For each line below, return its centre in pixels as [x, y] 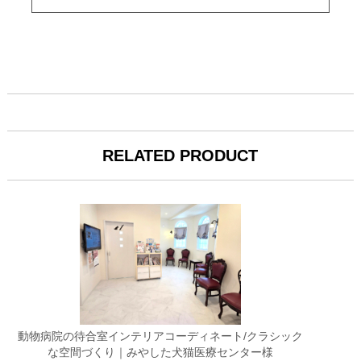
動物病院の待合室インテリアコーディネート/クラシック [161, 336]
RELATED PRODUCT [180, 155]
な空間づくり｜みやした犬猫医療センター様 [161, 352]
